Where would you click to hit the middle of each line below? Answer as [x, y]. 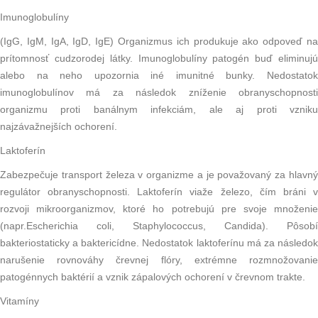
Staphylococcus [168, 226]
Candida [243, 226]
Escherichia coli [69, 226]
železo [235, 192]
